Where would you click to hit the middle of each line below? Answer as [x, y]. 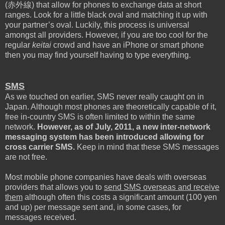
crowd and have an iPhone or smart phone [128, 45]
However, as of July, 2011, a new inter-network [123, 127]
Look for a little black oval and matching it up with [121, 15]
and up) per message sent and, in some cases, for [93, 207]
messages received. [41, 217]
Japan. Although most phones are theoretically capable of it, [111, 106]
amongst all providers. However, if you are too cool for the [106, 35]
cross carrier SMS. [40, 147]
